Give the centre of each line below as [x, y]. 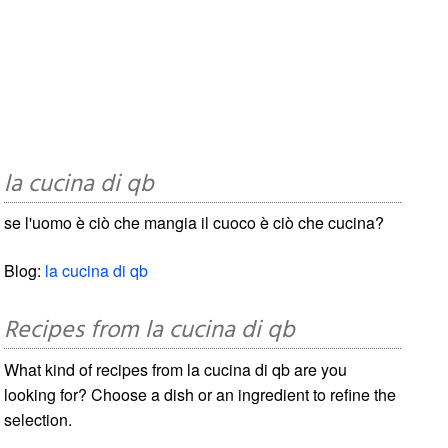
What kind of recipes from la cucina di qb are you [176, 369]
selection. [38, 419]
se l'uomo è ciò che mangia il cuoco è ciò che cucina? [194, 222]
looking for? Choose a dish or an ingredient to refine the [200, 394]
